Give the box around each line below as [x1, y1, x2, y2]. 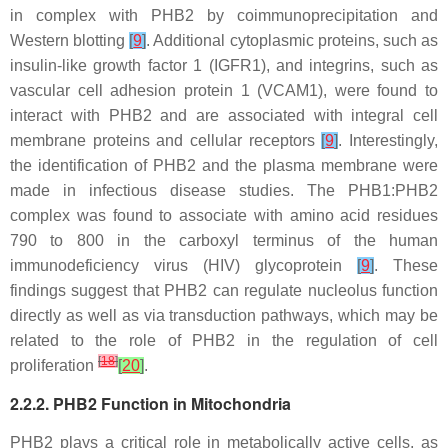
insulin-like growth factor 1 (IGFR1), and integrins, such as [10, 56, 438, 74]
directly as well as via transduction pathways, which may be [10, 306, 438, 324]
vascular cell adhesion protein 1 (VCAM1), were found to [10, 81, 438, 99]
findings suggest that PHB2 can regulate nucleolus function [10, 281, 438, 299]
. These [374, 256, 438, 274]
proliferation [10, 356, 98, 374]
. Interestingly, [338, 131, 439, 149]
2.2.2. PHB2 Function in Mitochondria [10, 391, 291, 415]
